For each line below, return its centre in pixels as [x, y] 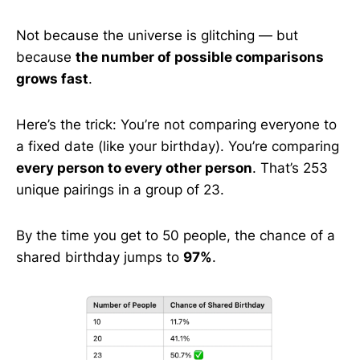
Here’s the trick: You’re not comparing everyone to [176, 125]
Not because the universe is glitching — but [157, 35]
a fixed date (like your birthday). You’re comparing [178, 146]
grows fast [52, 79]
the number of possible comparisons [200, 57]
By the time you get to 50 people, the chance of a [176, 235]
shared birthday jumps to [100, 257]
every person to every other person [134, 168]
